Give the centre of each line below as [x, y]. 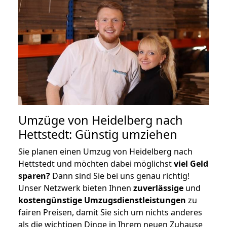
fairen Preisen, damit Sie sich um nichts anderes [110, 212]
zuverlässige [158, 188]
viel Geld [191, 163]
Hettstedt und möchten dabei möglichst [96, 163]
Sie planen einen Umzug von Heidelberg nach [105, 151]
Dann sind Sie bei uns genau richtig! [120, 176]
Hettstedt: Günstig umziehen [98, 134]
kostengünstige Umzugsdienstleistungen [102, 200]
